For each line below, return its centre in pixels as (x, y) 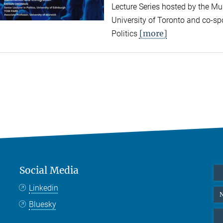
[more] (153, 34)
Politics (125, 34)
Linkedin (44, 188)
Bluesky (43, 205)
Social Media (49, 170)
